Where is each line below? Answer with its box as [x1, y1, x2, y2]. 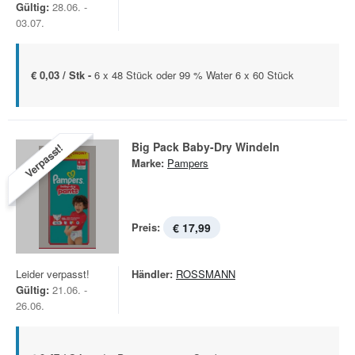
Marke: [132, 155, 164, 170]
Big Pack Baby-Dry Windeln [132, 139, 280, 155]
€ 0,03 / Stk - [31, 67, 94, 82]
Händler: [132, 266, 173, 281]
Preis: [132, 219, 160, 235]
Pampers [167, 155, 208, 170]
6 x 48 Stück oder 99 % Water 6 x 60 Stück [94, 67, 294, 82]
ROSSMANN [176, 266, 235, 281]
